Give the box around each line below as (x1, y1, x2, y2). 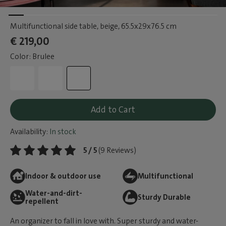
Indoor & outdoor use (25, 171, 101, 181)
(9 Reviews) (98, 145, 136, 155)
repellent (25, 196, 59, 206)
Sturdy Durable (137, 192, 191, 202)
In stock (48, 127, 76, 137)
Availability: (10, 127, 48, 137)
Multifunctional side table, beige (10, 21, 118, 31)
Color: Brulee (10, 51, 54, 62)
